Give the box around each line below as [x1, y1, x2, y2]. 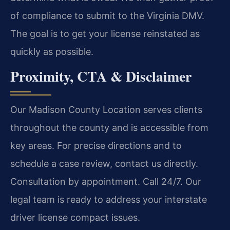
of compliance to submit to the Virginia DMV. [10, 10, 204, 21]
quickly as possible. [10, 46, 93, 57]
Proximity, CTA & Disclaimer [10, 66, 191, 87]
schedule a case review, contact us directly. [10, 158, 198, 169]
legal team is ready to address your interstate [10, 194, 207, 205]
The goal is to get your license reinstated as [10, 28, 200, 39]
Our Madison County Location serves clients [10, 104, 202, 116]
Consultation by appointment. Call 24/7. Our [10, 176, 201, 187]
